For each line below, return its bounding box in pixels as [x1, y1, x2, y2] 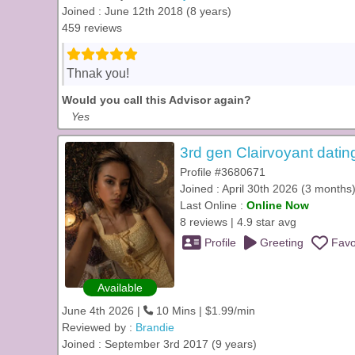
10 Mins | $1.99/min [153, 304, 255, 317]
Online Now [246, 199, 309, 212]
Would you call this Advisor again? [62, 94, 251, 106]
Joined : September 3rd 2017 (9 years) [62, 338, 257, 350]
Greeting [257, 236, 303, 249]
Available [97, 281, 143, 294]
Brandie [136, 321, 174, 334]
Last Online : [180, 199, 246, 212]
